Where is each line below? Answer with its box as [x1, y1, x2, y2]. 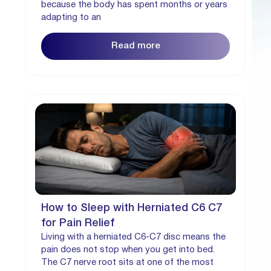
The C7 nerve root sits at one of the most [41, 258, 214, 267]
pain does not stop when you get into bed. [41, 246, 215, 255]
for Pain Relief [41, 218, 114, 229]
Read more [111, 42, 160, 51]
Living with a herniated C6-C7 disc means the [41, 233, 226, 242]
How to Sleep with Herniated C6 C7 [41, 203, 222, 214]
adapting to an [41, 13, 101, 22]
